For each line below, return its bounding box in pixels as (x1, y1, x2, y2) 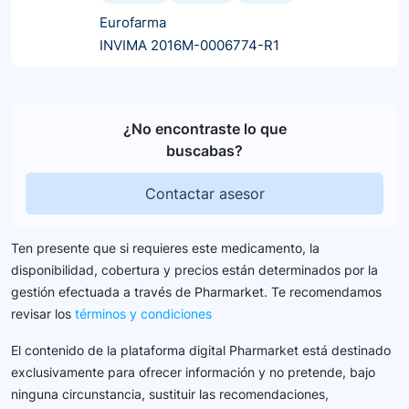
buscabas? (166, 141, 243, 160)
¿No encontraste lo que (122, 119, 287, 138)
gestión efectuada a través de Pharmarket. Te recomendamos (11, 283, 382, 299)
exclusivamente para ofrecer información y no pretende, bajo (11, 363, 375, 380)
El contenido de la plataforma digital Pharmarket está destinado (11, 341, 391, 358)
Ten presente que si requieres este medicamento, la (11, 239, 320, 256)
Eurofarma (100, 13, 166, 31)
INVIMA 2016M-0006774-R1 (100, 36, 279, 54)
